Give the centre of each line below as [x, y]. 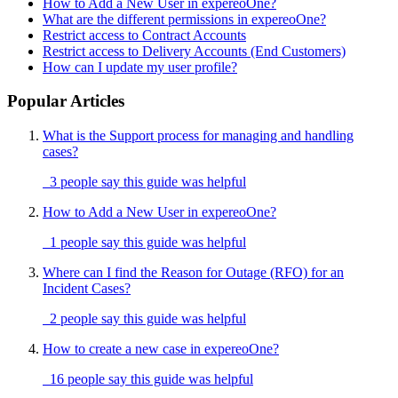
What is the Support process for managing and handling [198, 136]
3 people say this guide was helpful [144, 182]
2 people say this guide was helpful [144, 319]
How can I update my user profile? [140, 67]
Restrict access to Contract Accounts [144, 35]
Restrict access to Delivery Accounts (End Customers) [194, 51]
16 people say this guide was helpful [148, 379]
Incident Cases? [87, 289]
